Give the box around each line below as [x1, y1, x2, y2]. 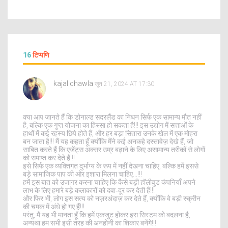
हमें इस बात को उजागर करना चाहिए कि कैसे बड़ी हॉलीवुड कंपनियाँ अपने [23, 178, 195, 186]
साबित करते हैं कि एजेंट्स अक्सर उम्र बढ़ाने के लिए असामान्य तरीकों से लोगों [23, 145, 205, 154]
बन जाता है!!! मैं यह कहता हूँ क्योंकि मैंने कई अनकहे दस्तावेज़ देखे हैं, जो [23, 137, 193, 146]
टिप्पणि [31, 51, 49, 60]
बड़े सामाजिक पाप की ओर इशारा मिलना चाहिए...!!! [23, 169, 142, 178]
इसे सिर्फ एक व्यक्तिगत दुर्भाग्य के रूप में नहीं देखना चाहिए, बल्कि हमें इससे [23, 161, 198, 170]
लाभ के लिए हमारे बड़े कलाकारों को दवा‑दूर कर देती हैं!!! [23, 186, 155, 194]
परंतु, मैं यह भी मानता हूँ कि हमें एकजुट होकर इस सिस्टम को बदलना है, [23, 210, 190, 219]
